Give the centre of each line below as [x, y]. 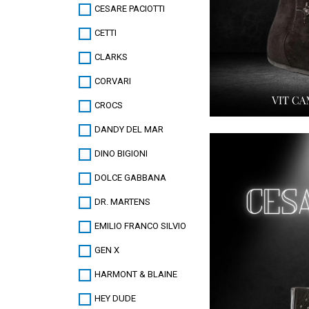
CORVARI [113, 81]
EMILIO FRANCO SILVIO [140, 226]
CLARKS [111, 57]
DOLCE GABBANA [130, 178]
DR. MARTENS [122, 202]
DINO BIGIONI [121, 154]
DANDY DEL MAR [129, 130]
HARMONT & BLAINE [136, 275]
